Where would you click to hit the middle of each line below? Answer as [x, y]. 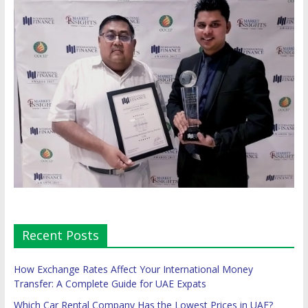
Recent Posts [60, 235]
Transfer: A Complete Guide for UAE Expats [110, 283]
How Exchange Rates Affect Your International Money [133, 269]
